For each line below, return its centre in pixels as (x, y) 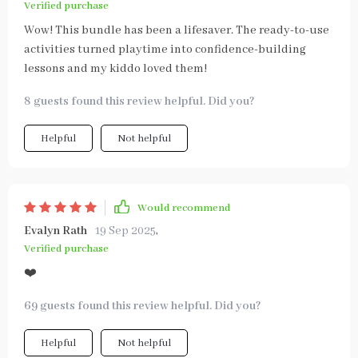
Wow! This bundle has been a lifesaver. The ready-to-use (177, 30)
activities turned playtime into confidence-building (165, 50)
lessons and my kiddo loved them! (115, 69)
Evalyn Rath (56, 231)
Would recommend (184, 208)
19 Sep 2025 (125, 231)
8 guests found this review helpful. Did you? (139, 101)
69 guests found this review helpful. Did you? (143, 306)
